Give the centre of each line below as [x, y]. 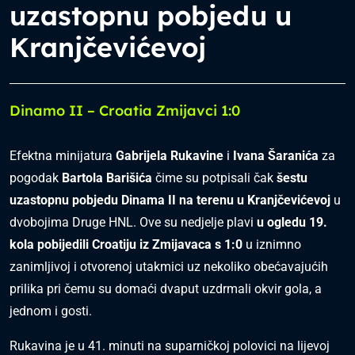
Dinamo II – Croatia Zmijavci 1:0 [125, 111]
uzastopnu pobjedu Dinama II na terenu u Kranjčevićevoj [170, 200]
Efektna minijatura [63, 156]
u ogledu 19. [292, 222]
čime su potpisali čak [214, 178]
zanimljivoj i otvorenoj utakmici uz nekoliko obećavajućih [169, 267]
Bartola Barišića [107, 178]
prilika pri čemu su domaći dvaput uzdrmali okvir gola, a [166, 289]
